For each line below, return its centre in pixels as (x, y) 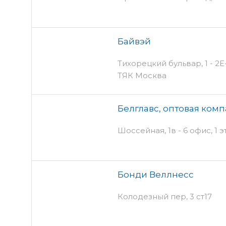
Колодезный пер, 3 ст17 (165, 196)
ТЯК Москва (142, 75)
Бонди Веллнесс (156, 174)
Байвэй (134, 41)
